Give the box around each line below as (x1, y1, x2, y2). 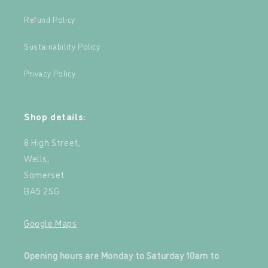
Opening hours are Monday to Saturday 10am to (24, 249, 220, 261)
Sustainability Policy (24, 40, 100, 51)
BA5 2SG (24, 184, 60, 197)
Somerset (24, 168, 65, 181)
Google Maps (24, 217, 77, 229)
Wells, (24, 152, 50, 165)
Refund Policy (24, 13, 75, 25)
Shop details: (24, 109, 86, 123)
